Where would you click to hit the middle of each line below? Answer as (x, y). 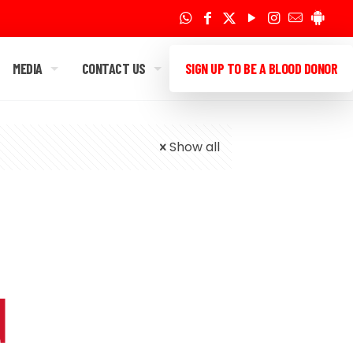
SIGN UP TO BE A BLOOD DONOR (261, 69)
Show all (195, 147)
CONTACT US (113, 69)
